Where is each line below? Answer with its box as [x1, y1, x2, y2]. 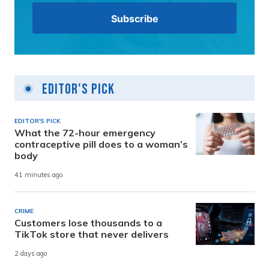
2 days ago [14, 249, 47, 258]
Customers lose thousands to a [14, 216, 162, 229]
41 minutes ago [14, 171, 63, 180]
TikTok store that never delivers [14, 228, 169, 240]
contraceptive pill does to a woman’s [14, 138, 188, 150]
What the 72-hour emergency [14, 126, 156, 139]
